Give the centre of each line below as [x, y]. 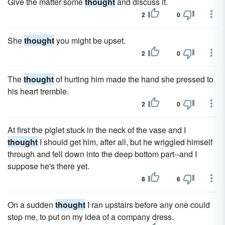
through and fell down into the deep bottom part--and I [102, 154]
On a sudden [31, 205]
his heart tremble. [38, 91]
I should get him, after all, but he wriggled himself [125, 142]
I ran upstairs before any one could [148, 205]
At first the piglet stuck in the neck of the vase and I [97, 130]
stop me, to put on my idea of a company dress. [91, 217]
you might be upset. [90, 40]
